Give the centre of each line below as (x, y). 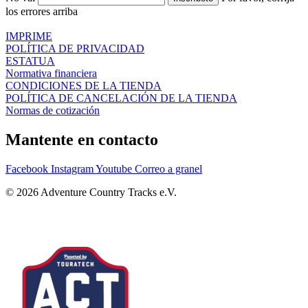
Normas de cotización (53, 111)
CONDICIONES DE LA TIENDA (84, 86)
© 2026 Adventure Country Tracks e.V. (91, 192)
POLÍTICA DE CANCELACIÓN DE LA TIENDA (121, 98)
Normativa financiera (51, 74)
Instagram (72, 169)
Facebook (27, 169)
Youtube (114, 169)
